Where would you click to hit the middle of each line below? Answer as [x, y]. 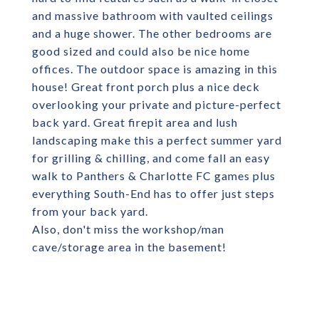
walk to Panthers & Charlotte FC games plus [154, 176]
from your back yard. [90, 211]
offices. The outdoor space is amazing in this [155, 69]
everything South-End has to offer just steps [153, 193]
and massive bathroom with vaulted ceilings [153, 15]
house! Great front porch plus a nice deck [146, 87]
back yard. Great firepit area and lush [135, 122]
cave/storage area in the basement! [129, 247]
